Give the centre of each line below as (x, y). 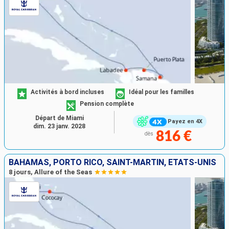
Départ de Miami (59, 118)
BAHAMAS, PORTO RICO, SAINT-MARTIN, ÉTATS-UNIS (112, 162)
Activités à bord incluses (68, 92)
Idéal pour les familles (162, 92)
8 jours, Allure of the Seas (50, 172)
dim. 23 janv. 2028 (59, 126)
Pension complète (107, 104)
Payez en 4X (185, 122)
